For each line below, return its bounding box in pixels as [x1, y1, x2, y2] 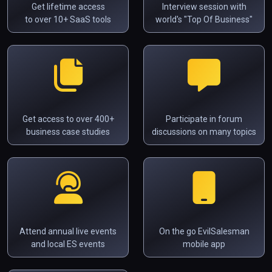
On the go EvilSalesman [158, 226, 250, 236]
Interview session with [161, 1, 246, 12]
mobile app [183, 239, 225, 249]
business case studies [26, 126, 110, 137]
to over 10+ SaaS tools [25, 14, 111, 24]
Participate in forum [166, 114, 242, 124]
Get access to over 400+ [22, 114, 114, 124]
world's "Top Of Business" [155, 14, 253, 24]
